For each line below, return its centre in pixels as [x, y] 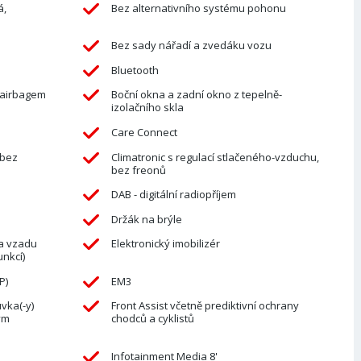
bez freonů [138, 170]
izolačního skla [147, 108]
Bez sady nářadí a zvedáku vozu [191, 46]
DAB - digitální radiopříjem [173, 195]
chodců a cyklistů [152, 319]
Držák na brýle [146, 219]
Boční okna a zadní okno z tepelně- [196, 95]
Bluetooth [135, 70]
